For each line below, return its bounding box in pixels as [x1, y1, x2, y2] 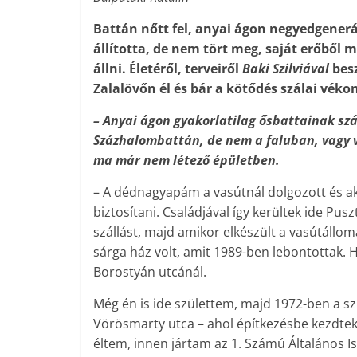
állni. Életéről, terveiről [93, 60, 239, 77]
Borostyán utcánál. [93, 263, 206, 280]
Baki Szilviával [239, 60, 332, 77]
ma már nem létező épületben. [93, 151, 280, 169]
